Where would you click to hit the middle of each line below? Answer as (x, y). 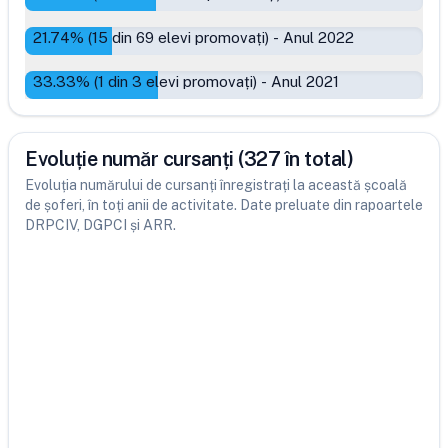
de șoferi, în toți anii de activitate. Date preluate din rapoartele (224, 205)
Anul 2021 (305, 81)
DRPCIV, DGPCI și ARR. (100, 225)
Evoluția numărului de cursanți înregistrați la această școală (216, 185)
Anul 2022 (318, 37)
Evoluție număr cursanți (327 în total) (189, 159)
